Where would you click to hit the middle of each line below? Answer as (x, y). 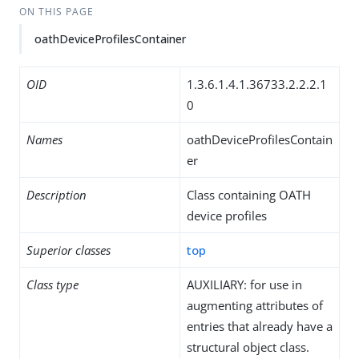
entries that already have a (260, 326)
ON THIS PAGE (56, 12)
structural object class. (248, 347)
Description (56, 195)
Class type (52, 284)
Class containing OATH (249, 195)
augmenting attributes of (255, 305)
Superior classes (69, 250)
